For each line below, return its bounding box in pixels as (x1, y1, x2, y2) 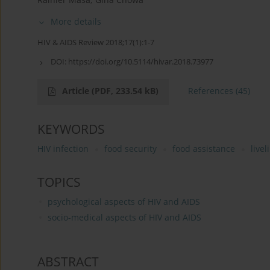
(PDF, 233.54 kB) (92, 85, 159, 97)
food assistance (172, 143, 235, 155)
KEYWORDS (37, 121, 105, 138)
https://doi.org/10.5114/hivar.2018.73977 (68, 56, 213, 67)
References (188, 85, 233, 97)
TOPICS (37, 174, 81, 191)
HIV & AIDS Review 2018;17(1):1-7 (37, 37, 154, 48)
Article (62, 85, 92, 97)
